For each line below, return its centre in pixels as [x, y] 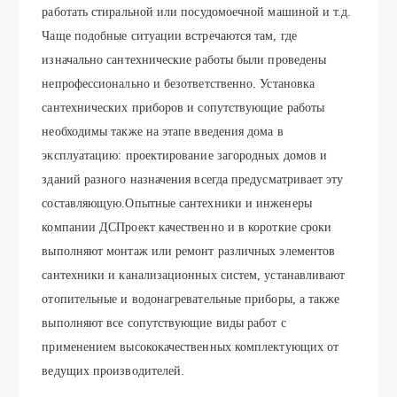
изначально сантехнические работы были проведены [184, 60]
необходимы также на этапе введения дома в [163, 132]
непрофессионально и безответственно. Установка [179, 84]
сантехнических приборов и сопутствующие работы [183, 108]
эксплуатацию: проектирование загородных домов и [185, 156]
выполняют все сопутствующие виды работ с [164, 323]
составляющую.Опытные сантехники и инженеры [177, 203]
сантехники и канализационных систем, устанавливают [194, 275]
